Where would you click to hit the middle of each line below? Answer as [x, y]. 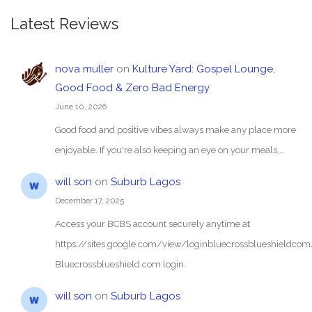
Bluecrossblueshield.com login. [120, 264]
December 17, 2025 [89, 201]
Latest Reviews [64, 24]
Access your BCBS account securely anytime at [152, 224]
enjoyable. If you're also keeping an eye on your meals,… [169, 150]
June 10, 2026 [80, 107]
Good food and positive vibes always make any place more [175, 130]
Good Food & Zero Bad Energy [132, 88]
